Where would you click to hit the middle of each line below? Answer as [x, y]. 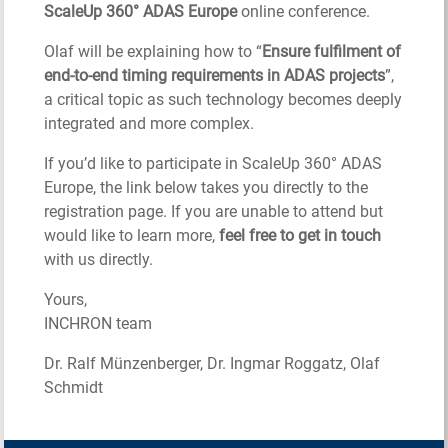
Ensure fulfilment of [332, 51]
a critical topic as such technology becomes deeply [223, 99]
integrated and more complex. [149, 123]
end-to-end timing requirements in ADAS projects [215, 75]
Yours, [66, 299]
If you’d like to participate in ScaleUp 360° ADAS [213, 163]
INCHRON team [98, 323]
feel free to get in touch [300, 235]
